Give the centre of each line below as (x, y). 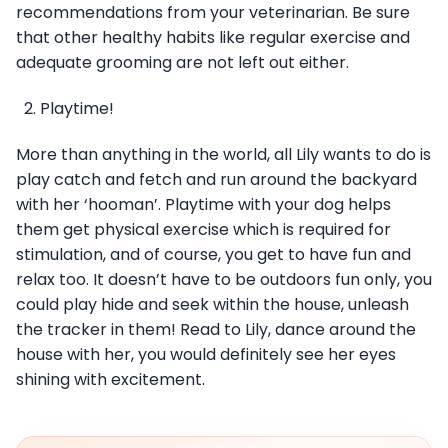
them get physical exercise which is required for (203, 229)
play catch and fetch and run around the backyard (216, 179)
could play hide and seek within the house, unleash (212, 304)
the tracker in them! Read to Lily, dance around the (216, 329)
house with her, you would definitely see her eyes (206, 354)
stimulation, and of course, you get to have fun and (213, 254)
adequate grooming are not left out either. (184, 62)
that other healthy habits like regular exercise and (213, 37)
